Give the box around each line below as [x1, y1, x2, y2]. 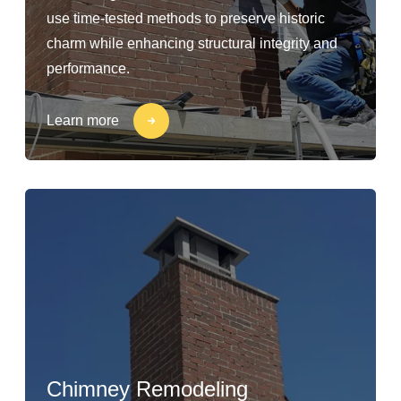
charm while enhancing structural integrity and [47, 36, 337, 51]
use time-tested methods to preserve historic [47, 11, 325, 26]
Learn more [47, 113, 119, 128]
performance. [47, 61, 130, 76]
